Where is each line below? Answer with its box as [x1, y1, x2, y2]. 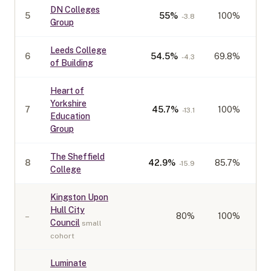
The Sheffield [50, 152, 105, 162]
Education [50, 111, 90, 121]
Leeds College [50, 45, 106, 55]
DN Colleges [50, 5, 100, 15]
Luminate [50, 258, 87, 268]
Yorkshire [50, 99, 87, 108]
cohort [50, 232, 74, 240]
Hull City [50, 205, 85, 215]
